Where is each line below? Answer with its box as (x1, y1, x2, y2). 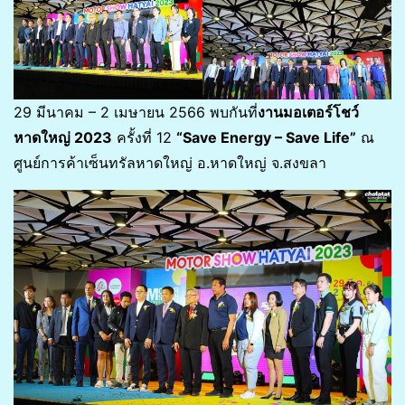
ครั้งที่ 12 (112, 128, 176, 147)
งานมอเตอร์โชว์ (258, 103, 359, 122)
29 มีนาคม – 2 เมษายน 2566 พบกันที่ (14, 103, 258, 122)
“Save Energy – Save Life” (176, 128, 356, 147)
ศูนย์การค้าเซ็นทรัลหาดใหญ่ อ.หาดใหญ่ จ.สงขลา (14, 154, 326, 173)
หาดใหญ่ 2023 (14, 128, 112, 147)
